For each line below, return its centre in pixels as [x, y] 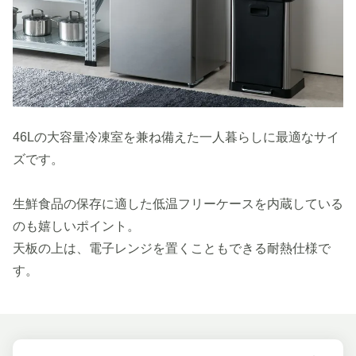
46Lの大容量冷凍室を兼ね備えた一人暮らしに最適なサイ [176, 137]
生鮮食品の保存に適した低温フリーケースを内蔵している [178, 204]
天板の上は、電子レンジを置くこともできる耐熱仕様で [172, 249]
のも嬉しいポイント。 [76, 226]
